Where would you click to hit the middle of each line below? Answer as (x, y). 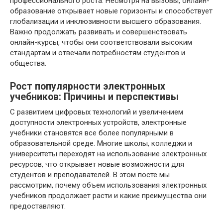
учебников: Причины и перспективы (94, 97)
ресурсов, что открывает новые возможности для (97, 164)
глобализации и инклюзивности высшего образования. (106, 21)
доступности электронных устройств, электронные (98, 122)
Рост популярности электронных (88, 86)
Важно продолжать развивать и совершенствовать (99, 32)
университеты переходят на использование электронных (108, 154)
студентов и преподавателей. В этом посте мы (90, 174)
